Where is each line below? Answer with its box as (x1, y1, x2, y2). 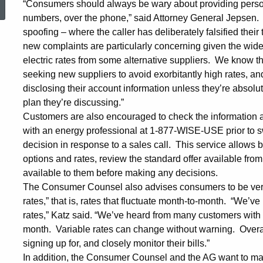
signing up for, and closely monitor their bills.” (23, 238, 210, 249)
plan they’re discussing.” (23, 97, 124, 107)
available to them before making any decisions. (23, 168, 218, 178)
